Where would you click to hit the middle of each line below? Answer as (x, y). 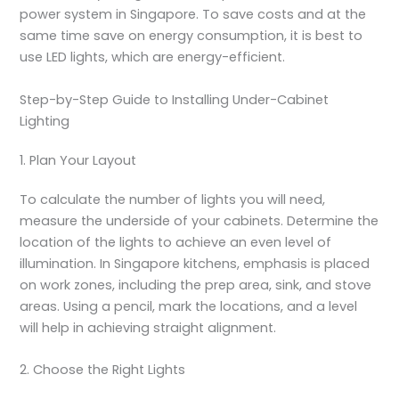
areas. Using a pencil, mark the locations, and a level (189, 306)
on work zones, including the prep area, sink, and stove (196, 285)
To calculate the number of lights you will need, (173, 199)
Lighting (45, 121)
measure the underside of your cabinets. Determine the (199, 220)
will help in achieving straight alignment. (148, 327)
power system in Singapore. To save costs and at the (193, 15)
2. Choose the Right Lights (103, 369)
